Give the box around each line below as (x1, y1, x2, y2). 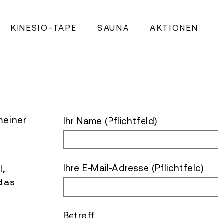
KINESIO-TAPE (10, 23, 77, 33)
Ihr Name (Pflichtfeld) (63, 115, 157, 126)
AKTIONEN (150, 23, 199, 33)
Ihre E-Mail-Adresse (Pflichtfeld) (63, 163, 204, 173)
